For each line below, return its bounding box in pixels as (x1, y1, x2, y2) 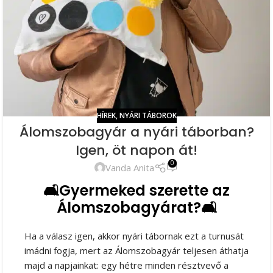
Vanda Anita (105, 161, 155, 174)
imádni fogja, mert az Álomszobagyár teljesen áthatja (24, 244, 249, 257)
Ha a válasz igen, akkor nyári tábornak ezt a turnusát (24, 229, 244, 242)
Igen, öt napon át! (76, 141, 197, 160)
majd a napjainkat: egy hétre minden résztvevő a (24, 258, 229, 271)
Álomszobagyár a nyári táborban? (19, 122, 254, 142)
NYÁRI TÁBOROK (119, 110, 177, 121)
